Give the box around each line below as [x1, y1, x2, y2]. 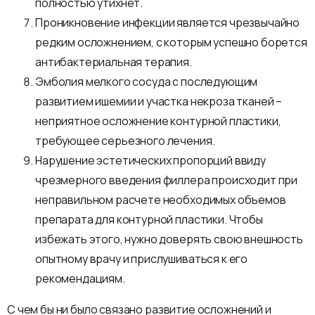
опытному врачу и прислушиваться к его [35, 250, 248, 266]
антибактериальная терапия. [35, 53, 192, 70]
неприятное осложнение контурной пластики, [35, 112, 281, 129]
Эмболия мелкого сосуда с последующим [35, 73, 258, 89]
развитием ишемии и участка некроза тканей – [35, 93, 283, 109]
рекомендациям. [35, 270, 125, 286]
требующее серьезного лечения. [35, 132, 215, 148]
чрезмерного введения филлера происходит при [35, 172, 298, 188]
